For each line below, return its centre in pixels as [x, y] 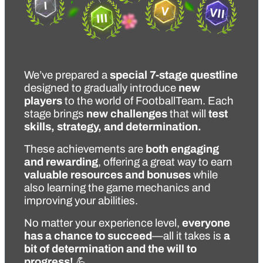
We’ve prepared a [67, 75]
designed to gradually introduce [101, 88]
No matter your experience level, [103, 223]
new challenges [127, 114]
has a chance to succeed [88, 236]
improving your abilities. [81, 200]
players [43, 101]
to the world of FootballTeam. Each [148, 101]
